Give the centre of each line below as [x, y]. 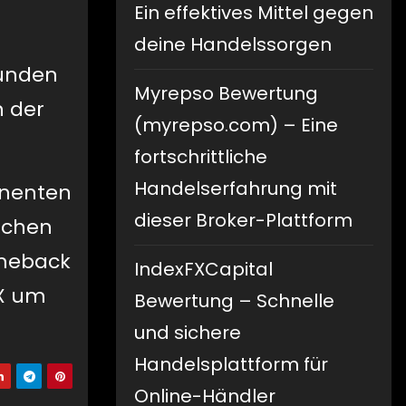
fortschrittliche [201, 157]
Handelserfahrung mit [236, 189]
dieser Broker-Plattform [243, 221]
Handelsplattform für [231, 365]
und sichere [188, 333]
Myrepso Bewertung [226, 94]
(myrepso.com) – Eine [236, 126]
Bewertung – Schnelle [234, 301]
